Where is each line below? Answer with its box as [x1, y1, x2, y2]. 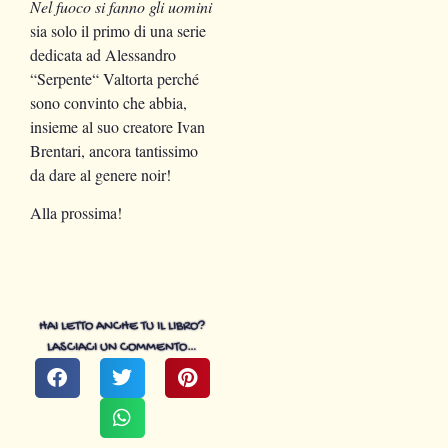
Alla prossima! [30, 202, 122, 224]
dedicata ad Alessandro [30, 43, 176, 65]
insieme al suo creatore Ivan [30, 115, 205, 137]
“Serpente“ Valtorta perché [30, 67, 199, 89]
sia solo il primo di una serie [30, 19, 206, 41]
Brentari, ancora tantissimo [30, 139, 198, 161]
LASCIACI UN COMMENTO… [47, 339, 197, 357]
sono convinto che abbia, [30, 91, 187, 113]
